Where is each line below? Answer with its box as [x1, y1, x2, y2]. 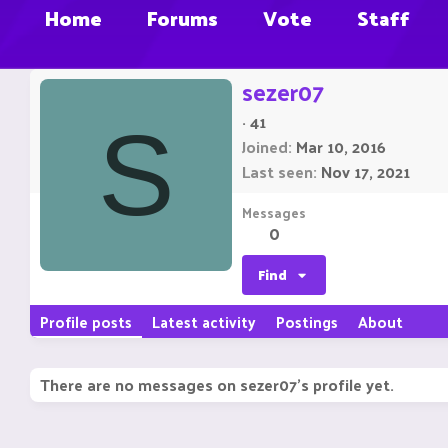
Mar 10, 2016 [296, 132, 386, 162]
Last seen [242, 157, 313, 187]
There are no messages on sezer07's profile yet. [40, 370, 394, 400]
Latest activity [152, 308, 256, 336]
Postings [276, 308, 338, 336]
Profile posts [40, 308, 132, 336]
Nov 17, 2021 [321, 157, 410, 187]
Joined [242, 132, 288, 162]
